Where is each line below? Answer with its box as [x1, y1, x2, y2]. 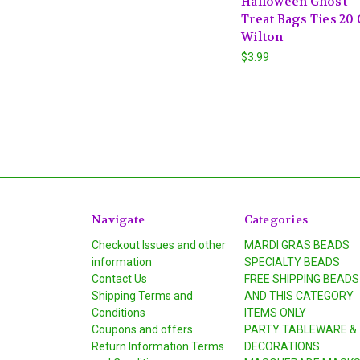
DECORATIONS [243, 339, 320, 353]
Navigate [92, 211, 145, 227]
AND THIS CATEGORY [243, 288, 354, 302]
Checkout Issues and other [92, 238, 226, 252]
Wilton [241, 28, 284, 45]
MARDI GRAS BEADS [243, 238, 350, 252]
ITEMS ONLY [243, 305, 306, 319]
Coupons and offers [92, 322, 193, 336]
